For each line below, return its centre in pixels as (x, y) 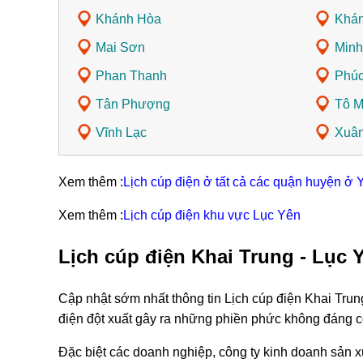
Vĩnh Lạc (121, 133)
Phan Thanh (131, 76)
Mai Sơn (120, 48)
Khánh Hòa (128, 19)
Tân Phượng (133, 105)
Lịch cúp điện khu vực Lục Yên (212, 216)
